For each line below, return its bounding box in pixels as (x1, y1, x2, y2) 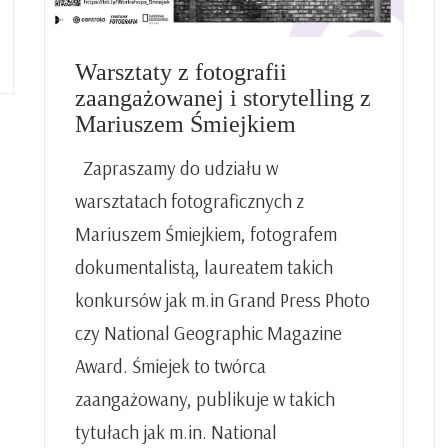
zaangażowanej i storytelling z (75, 85, 371, 112)
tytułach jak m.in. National (75, 420, 277, 445)
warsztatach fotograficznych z (75, 189, 304, 214)
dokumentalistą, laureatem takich (75, 255, 333, 280)
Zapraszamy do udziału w (75, 156, 278, 181)
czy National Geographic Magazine (75, 321, 342, 346)
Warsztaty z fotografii (75, 59, 287, 86)
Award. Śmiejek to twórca (75, 354, 266, 379)
